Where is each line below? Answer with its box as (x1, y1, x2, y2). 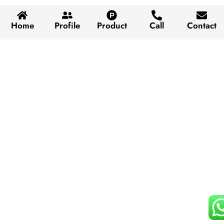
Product (96, 19, 127, 32)
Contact (186, 19, 216, 32)
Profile (54, 19, 80, 32)
